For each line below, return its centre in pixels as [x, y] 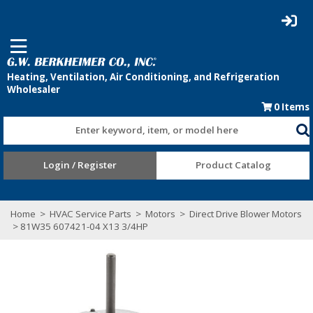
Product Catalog [233, 165]
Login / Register [80, 165]
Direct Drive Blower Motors [245, 213]
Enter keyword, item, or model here [156, 130]
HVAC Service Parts [90, 213]
